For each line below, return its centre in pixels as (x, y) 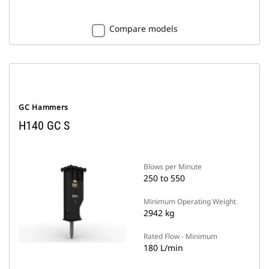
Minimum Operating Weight (190, 201)
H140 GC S (44, 125)
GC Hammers (44, 107)
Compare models (143, 29)
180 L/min (163, 248)
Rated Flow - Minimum (180, 236)
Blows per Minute (173, 167)
